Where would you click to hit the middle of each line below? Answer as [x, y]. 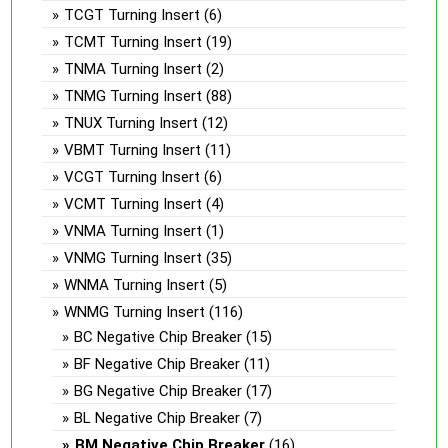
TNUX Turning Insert [131, 122]
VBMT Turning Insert [133, 149]
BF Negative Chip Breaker [157, 363]
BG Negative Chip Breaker [158, 390]
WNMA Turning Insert [135, 284]
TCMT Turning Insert [133, 41]
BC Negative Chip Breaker [158, 336]
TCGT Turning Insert [132, 14]
